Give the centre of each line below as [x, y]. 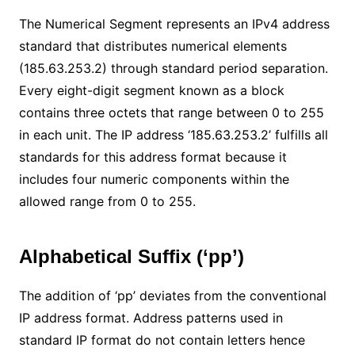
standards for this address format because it [153, 157]
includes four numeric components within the [154, 179]
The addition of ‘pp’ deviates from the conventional [172, 295]
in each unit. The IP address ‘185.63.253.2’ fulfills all [173, 134]
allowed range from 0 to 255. [109, 201]
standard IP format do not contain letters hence [162, 340]
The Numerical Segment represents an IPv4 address [174, 23]
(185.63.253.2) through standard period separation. [173, 68]
